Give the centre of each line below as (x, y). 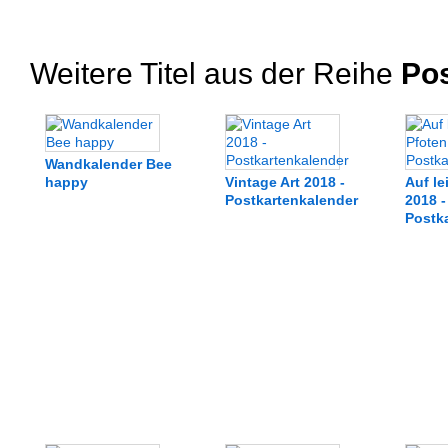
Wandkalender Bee (108, 164)
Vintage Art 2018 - (285, 182)
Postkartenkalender (291, 200)
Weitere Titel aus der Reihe (211, 73)
